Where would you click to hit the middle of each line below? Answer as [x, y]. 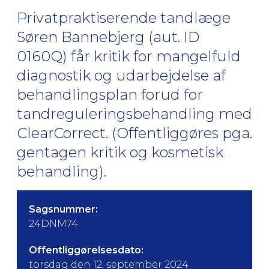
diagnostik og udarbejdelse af [121, 75]
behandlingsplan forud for [110, 95]
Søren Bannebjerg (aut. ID [108, 37]
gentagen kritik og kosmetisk [120, 152]
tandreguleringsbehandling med [134, 114]
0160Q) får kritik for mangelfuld [129, 56]
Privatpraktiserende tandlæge [124, 18]
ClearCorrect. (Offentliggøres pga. [134, 133]
